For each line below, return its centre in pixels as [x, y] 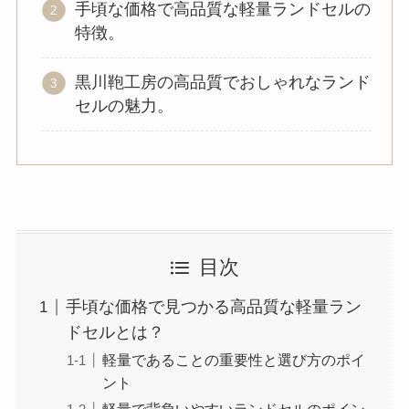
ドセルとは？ [115, 333]
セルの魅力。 [124, 106]
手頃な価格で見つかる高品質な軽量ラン [213, 307]
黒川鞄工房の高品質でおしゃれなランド [222, 83]
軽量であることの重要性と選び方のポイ [233, 360]
